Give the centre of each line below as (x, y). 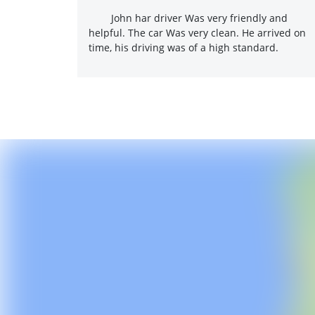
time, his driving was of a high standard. (184, 47)
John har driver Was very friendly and (199, 18)
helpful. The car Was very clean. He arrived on (197, 33)
